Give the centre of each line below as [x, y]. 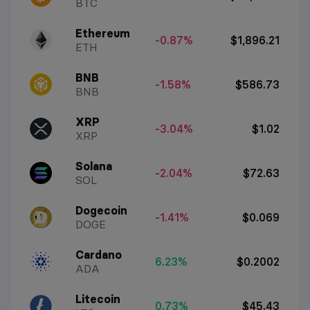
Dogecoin [102, 210]
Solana [94, 166]
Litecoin [98, 299]
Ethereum [103, 33]
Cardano [99, 254]
